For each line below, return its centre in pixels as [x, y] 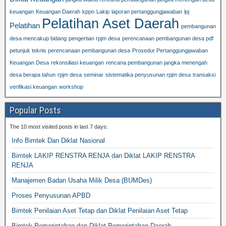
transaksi [204, 75]
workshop [71, 87]
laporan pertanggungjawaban [147, 12]
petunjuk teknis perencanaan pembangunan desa [70, 51]
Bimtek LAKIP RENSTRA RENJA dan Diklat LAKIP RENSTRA [103, 156]
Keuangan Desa [29, 63]
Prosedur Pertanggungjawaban [170, 51]
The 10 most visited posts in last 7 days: [59, 127]
